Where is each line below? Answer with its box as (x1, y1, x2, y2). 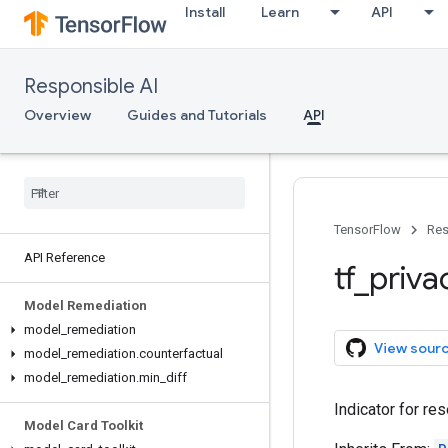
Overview (24, 106, 91, 124)
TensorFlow (334, 222, 401, 237)
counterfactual (139, 346, 223, 361)
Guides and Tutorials (127, 106, 267, 124)
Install (185, 3, 225, 21)
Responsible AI (24, 74, 158, 99)
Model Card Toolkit (24, 418, 143, 433)
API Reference (24, 250, 105, 265)
